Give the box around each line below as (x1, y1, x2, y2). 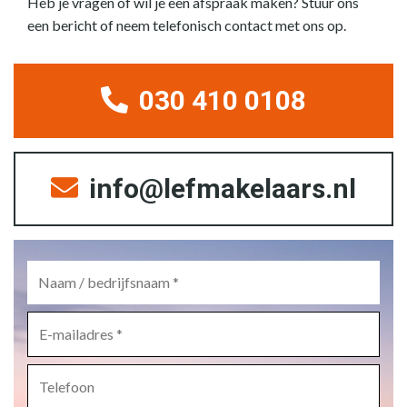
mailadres (27, 325, 84, 341)
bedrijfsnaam (27, 289, 103, 304)
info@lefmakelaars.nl (83, 172, 356, 204)
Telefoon (27, 363, 79, 379)
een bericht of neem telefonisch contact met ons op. (27, 15, 346, 34)
